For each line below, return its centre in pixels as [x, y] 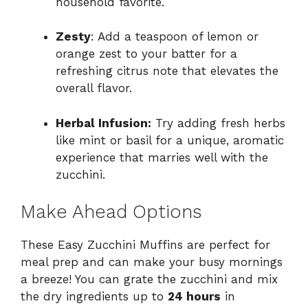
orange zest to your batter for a [146, 54]
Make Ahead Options [111, 212]
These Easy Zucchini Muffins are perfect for [145, 245]
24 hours [194, 297]
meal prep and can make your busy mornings [152, 262]
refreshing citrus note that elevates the [167, 71]
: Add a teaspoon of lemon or [175, 37]
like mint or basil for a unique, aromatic [170, 140]
